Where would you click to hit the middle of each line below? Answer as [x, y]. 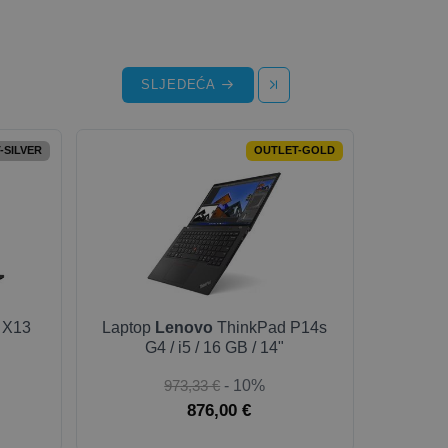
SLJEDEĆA [181, 84]
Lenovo [184, 327]
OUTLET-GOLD [294, 150]
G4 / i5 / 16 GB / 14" [215, 347]
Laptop [129, 327]
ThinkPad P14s [270, 327]
